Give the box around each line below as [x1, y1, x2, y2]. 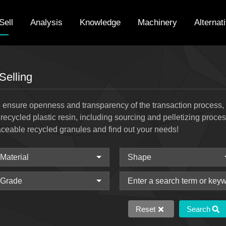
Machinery [137, 18, 177, 27]
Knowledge [79, 18, 121, 27]
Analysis [30, 18, 63, 27]
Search [187, 205, 210, 213]
